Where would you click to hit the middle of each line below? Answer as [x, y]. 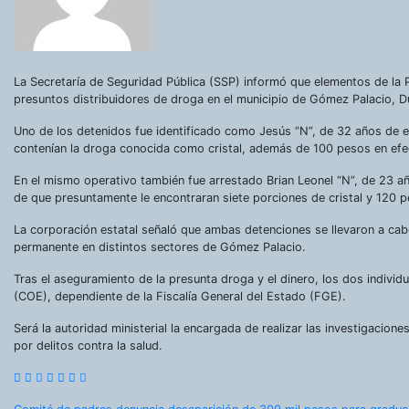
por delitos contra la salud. [88, 345]
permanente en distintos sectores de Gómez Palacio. [160, 246]
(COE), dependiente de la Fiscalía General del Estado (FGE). [180, 296]
